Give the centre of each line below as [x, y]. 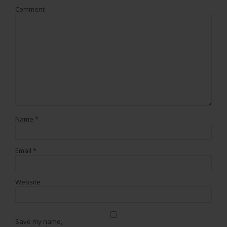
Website [28, 182]
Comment [30, 9]
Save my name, [39, 221]
